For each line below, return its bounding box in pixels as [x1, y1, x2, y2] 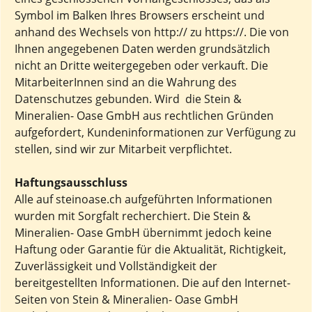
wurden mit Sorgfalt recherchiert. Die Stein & [15, 208, 251, 224]
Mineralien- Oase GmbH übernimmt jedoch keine [15, 225, 272, 240]
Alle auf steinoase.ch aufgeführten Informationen [15, 192, 272, 207]
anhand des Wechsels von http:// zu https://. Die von [15, 24, 289, 40]
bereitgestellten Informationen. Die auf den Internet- [15, 275, 290, 290]
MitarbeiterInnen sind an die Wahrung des [15, 75, 237, 90]
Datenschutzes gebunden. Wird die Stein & [15, 91, 242, 107]
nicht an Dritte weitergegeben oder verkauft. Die [15, 58, 268, 73]
